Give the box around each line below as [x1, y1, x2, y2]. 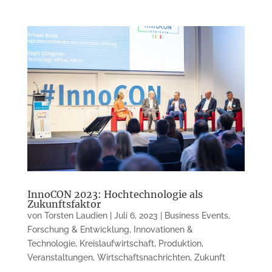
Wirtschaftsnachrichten [97, 252, 190, 262]
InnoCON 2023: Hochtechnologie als [27, 188, 203, 200]
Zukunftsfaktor [27, 197, 101, 210]
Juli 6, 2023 [114, 210, 158, 220]
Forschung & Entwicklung [27, 224, 129, 234]
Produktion [158, 238, 202, 248]
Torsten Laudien [44, 210, 107, 220]
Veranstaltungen [27, 252, 93, 262]
